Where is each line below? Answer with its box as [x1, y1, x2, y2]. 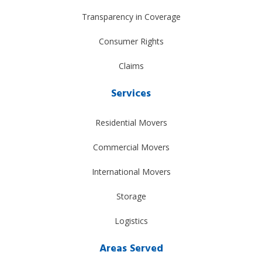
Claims [118, 60, 144, 71]
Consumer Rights [98, 35, 164, 47]
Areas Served [99, 240, 163, 257]
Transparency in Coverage [81, 11, 181, 22]
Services [111, 85, 151, 102]
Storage [116, 190, 146, 202]
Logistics [114, 215, 148, 226]
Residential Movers [95, 116, 167, 128]
